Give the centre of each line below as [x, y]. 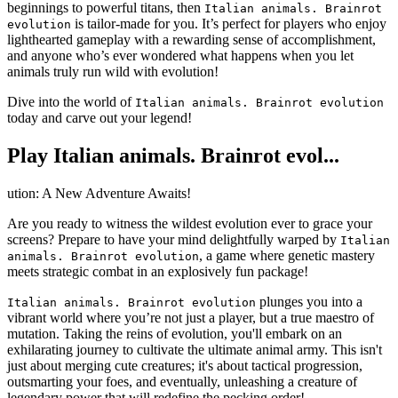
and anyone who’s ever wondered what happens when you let [180, 56]
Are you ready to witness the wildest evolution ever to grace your [190, 224]
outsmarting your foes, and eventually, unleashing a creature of [182, 382]
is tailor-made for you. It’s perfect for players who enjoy [229, 24]
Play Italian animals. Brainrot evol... [173, 156]
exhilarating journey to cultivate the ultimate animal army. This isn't [195, 350]
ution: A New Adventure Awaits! [99, 194]
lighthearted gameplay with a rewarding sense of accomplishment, [191, 40]
